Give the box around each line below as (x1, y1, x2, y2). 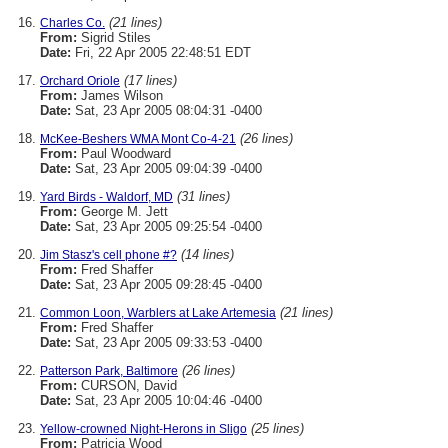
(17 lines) (124, 73, 177, 88)
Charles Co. (40, 16, 105, 30)
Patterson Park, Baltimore (40, 364, 178, 378)
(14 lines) (181, 247, 234, 262)
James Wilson (77, 88, 163, 103)
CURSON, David (77, 378, 177, 393)
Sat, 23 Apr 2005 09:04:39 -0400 (71, 161, 262, 176)
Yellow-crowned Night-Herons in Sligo (40, 422, 247, 436)
